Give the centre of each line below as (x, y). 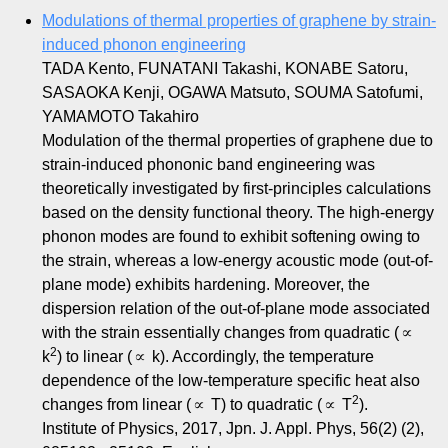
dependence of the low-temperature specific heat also (231, 381)
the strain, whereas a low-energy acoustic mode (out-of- (237, 261)
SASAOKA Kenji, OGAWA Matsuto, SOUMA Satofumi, (232, 93)
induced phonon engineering (144, 45)
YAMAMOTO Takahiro (120, 117)
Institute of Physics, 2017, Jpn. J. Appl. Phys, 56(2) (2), (233, 429)
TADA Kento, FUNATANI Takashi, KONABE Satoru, (225, 69)
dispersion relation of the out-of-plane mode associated (236, 309)
